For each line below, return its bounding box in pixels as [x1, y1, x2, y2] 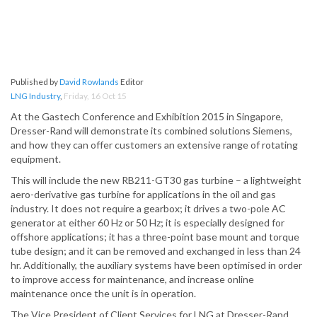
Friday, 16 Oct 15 [64, 91, 127, 102]
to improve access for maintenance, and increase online [11, 273, 254, 286]
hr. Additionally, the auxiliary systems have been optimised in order [11, 259, 302, 272]
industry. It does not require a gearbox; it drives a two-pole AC [11, 202, 286, 215]
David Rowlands [59, 76, 119, 88]
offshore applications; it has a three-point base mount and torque [11, 231, 299, 243]
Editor [119, 76, 144, 88]
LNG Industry [11, 91, 60, 102]
